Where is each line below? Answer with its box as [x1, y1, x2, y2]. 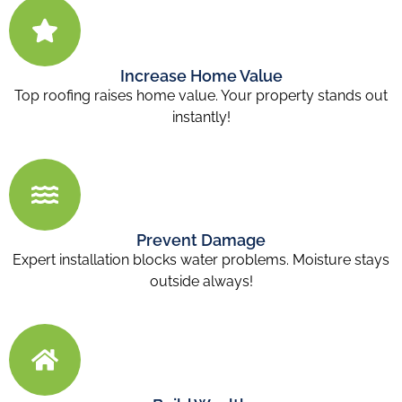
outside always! [149, 273, 253, 291]
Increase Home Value [119, 66, 283, 85]
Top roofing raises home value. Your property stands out [14, 87, 388, 104]
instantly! [171, 109, 231, 126]
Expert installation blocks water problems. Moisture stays [13, 251, 389, 269]
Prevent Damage [136, 231, 266, 250]
